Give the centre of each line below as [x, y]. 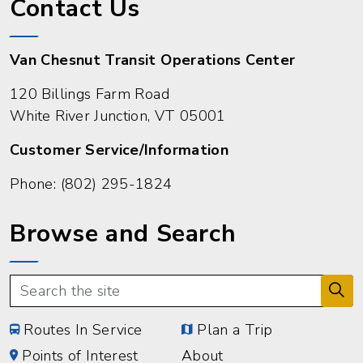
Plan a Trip [235, 330]
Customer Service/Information [120, 150]
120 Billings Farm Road [90, 94]
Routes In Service [83, 330]
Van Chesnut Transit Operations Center [153, 60]
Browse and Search [123, 234]
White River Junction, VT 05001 [118, 116]
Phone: [35, 184]
